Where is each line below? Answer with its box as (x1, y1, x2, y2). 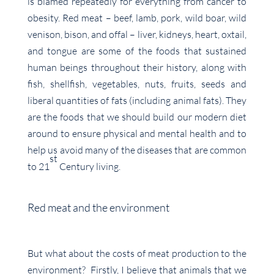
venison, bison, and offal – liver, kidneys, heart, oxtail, (27, 28, 247, 41)
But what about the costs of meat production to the (27, 247, 247, 260)
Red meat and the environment (27, 201, 169, 215)
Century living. (57, 160, 122, 173)
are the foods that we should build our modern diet (27, 111, 247, 124)
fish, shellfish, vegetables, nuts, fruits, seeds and (27, 78, 247, 91)
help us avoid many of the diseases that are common (27, 144, 247, 157)
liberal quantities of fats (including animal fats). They (27, 94, 247, 107)
